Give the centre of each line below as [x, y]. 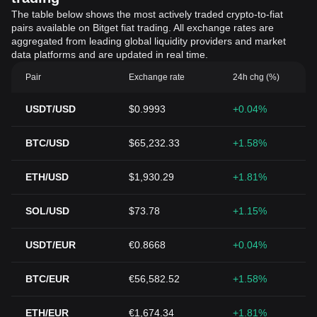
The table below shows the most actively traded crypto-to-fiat [147, 14]
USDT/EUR [51, 245]
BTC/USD [47, 143]
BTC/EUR [47, 279]
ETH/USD [47, 177]
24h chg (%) [256, 77]
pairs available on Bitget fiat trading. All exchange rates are [143, 28]
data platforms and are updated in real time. [110, 54]
